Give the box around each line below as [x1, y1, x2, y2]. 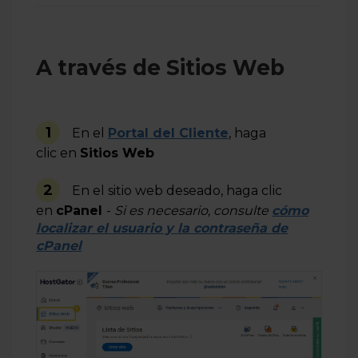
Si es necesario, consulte [114, 203, 272, 218]
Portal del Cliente [108, 125, 229, 141]
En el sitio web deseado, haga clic [72, 183, 282, 198]
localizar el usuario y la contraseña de [36, 221, 288, 236]
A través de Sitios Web [36, 54, 284, 81]
